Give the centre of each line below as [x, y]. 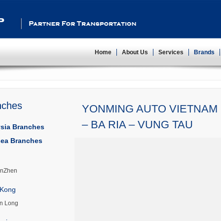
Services [171, 52]
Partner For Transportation [55, 39]
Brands [204, 52]
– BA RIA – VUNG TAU [137, 125]
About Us [135, 52]
